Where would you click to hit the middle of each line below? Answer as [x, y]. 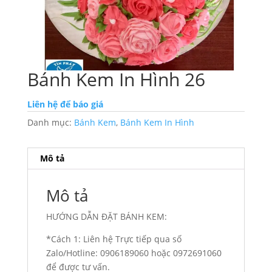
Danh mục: [50, 123]
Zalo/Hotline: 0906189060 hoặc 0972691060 [134, 253]
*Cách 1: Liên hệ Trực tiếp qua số [114, 239]
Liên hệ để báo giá [65, 104]
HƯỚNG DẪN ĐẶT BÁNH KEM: [106, 217]
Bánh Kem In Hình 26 [116, 80]
